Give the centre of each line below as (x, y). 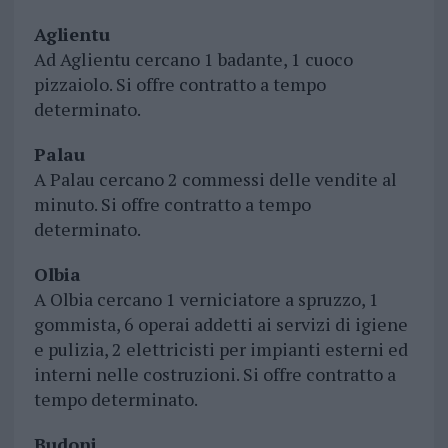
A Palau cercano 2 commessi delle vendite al (215, 179)
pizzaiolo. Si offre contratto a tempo (179, 84)
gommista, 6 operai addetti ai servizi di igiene (220, 324)
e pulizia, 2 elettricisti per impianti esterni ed (220, 349)
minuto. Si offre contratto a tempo (172, 204)
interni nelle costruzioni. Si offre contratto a (214, 374)
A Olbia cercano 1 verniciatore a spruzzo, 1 (206, 299)
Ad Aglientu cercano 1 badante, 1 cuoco (193, 59)
